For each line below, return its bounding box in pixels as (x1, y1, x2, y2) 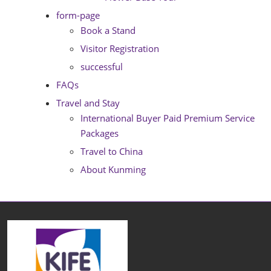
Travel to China (80, 145, 143, 157)
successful (80, 60, 123, 73)
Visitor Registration (80, 42, 159, 54)
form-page (56, 9, 100, 21)
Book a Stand (80, 24, 135, 36)
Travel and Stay (56, 97, 120, 109)
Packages (80, 127, 119, 139)
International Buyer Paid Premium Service (80, 112, 255, 124)
